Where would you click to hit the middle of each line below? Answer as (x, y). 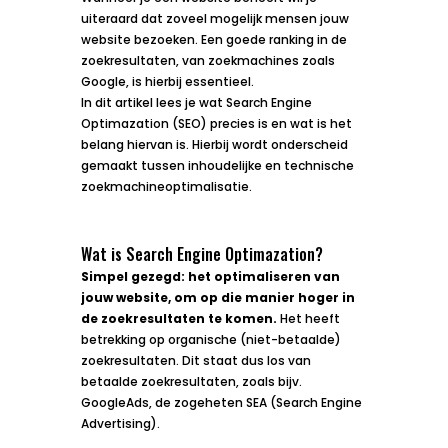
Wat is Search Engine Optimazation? (201, 253)
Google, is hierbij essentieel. (167, 81)
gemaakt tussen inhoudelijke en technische (217, 165)
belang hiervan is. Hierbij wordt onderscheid (214, 144)
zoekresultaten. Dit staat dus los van (195, 360)
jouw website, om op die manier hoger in (217, 297)
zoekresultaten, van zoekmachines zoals (207, 60)
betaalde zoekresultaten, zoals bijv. (191, 381)
